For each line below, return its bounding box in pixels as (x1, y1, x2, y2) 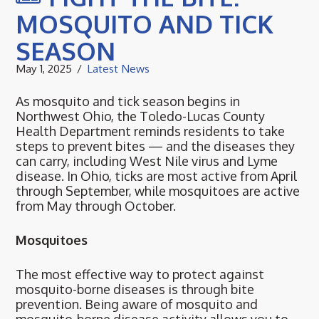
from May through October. (16, 198, 177, 214)
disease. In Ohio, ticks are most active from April (16, 168, 298, 184)
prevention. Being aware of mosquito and (16, 296, 258, 313)
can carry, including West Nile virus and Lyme (16, 153, 278, 169)
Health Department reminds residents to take (16, 123, 286, 140)
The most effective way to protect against (16, 266, 265, 283)
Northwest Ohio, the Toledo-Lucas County (16, 108, 266, 125)
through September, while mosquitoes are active (16, 183, 300, 199)
